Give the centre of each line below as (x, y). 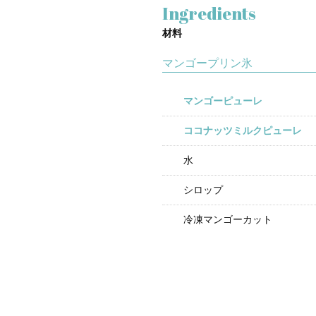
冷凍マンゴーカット (228, 220)
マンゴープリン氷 (207, 63)
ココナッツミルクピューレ (243, 131)
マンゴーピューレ (223, 101)
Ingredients (209, 14)
